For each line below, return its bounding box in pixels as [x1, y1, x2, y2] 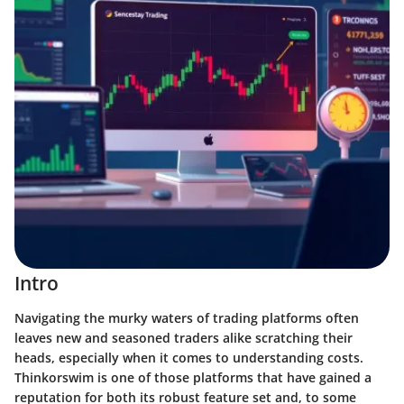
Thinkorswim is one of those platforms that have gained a [14, 368, 372, 386]
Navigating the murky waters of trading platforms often [14, 308, 359, 326]
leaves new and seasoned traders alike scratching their [14, 328, 353, 346]
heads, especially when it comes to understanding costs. [14, 348, 363, 366]
